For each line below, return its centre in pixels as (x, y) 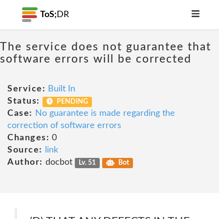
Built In (62, 89)
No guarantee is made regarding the (105, 113)
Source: (25, 150)
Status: (24, 101)
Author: (25, 162)
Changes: (28, 138)
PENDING (72, 102)
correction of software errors (64, 126)
